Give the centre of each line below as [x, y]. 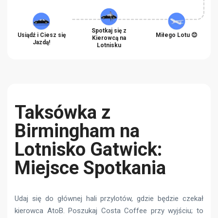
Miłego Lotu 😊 [177, 35]
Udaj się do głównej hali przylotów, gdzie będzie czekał [109, 198]
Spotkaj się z [109, 30]
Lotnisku [109, 45]
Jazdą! [41, 42]
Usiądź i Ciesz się [41, 35]
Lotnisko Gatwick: [88, 149]
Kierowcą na [109, 38]
